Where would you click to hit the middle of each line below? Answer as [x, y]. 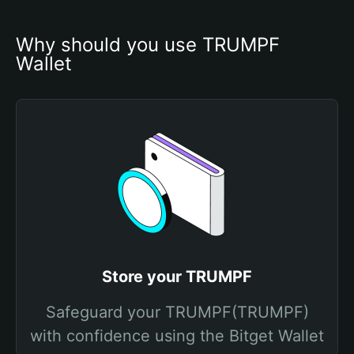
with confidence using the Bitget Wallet [177, 336]
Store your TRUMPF [177, 277]
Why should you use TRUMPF [148, 45]
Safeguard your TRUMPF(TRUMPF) [177, 312]
